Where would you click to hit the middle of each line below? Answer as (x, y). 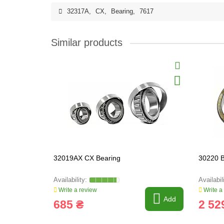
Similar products (87, 42)
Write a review (77, 190)
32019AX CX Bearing (87, 158)
